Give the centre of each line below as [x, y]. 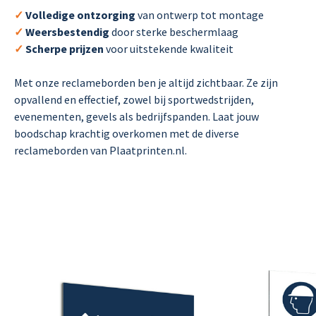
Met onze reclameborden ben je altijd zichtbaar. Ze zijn [146, 83]
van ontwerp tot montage [201, 15]
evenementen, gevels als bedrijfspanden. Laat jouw [136, 117]
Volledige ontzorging [81, 15]
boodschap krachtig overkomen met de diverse [127, 134]
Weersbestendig [68, 32]
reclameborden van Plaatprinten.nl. [101, 151]
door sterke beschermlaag [175, 32]
